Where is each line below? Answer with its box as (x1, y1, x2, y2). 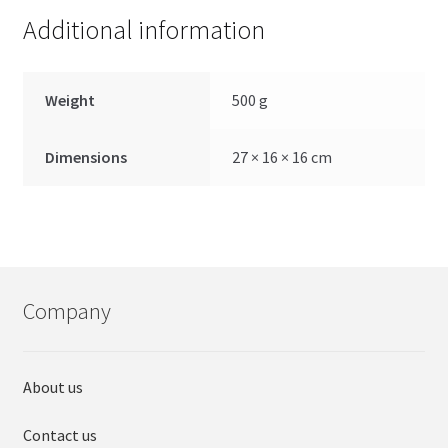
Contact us (22, 424, 97, 445)
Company (22, 296, 111, 325)
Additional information (22, 14, 265, 47)
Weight (45, 90, 96, 111)
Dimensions (45, 147, 128, 168)
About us (22, 376, 83, 397)
